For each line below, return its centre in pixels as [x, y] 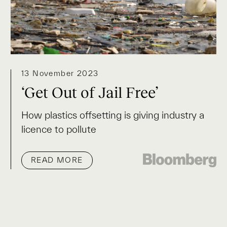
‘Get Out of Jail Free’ [90, 92]
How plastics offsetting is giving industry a [113, 115]
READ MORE [57, 160]
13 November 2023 [60, 73]
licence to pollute [59, 129]
